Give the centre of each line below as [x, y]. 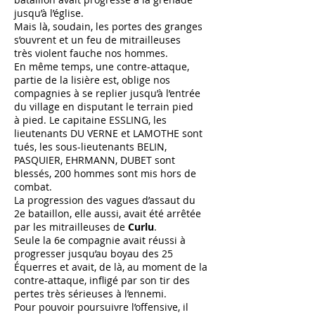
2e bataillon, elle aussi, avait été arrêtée [108, 213]
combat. [33, 187]
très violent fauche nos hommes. [91, 53]
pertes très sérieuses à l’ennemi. [90, 294]
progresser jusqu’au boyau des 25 [94, 253]
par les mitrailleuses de [71, 227]
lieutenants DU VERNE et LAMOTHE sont [108, 133]
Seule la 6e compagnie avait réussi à [100, 240]
